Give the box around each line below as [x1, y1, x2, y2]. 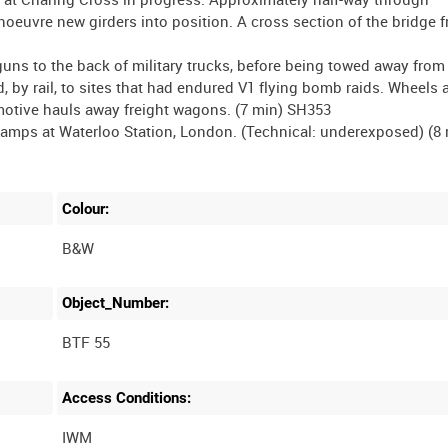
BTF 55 [62, 332, 111, 353]
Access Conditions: [62, 388, 192, 407]
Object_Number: [62, 294, 170, 313]
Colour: [62, 199, 110, 218]
